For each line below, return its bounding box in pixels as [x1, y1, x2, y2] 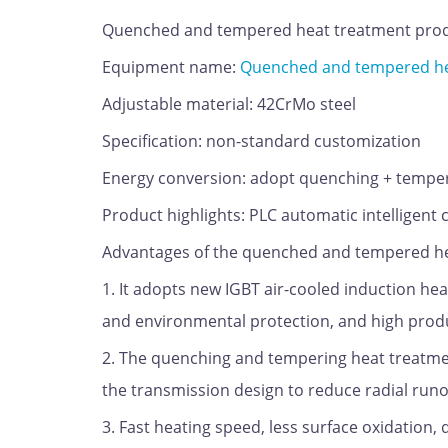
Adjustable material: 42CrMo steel [102, 93, 356, 115]
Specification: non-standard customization [102, 130, 421, 152]
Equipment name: [102, 56, 236, 78]
